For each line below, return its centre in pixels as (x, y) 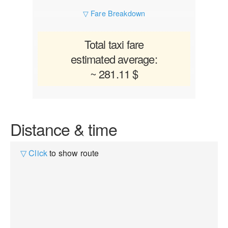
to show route (73, 153)
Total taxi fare (114, 44)
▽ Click (34, 153)
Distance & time (64, 129)
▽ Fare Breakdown (114, 13)
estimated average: (114, 59)
